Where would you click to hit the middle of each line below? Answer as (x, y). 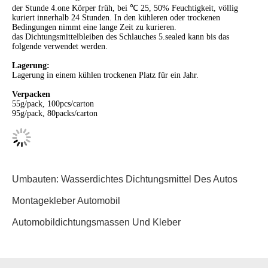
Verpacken (31, 95)
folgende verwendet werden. (60, 47)
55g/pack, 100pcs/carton (53, 104)
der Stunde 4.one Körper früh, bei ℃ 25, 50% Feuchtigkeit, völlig (125, 8)
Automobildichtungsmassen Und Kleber (96, 223)
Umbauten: (36, 179)
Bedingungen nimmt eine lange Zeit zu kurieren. (94, 28)
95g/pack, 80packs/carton (55, 114)
